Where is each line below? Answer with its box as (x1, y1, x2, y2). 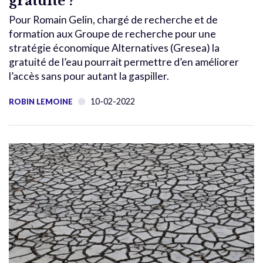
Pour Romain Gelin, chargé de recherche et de (9, 13, 218, 26)
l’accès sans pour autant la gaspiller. (9, 69, 169, 82)
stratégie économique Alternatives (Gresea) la (9, 41, 220, 54)
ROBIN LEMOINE (9, 96, 73, 106)
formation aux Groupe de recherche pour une (9, 27, 216, 40)
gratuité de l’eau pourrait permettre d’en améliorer (9, 55, 239, 68)
